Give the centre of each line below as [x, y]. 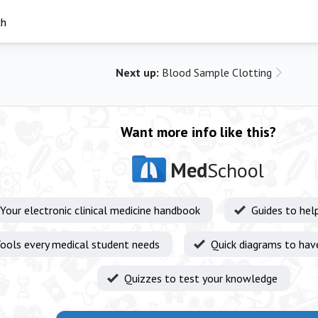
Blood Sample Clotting [217, 72]
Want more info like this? [198, 132]
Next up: [139, 72]
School [236, 170]
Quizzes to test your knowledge [201, 278]
